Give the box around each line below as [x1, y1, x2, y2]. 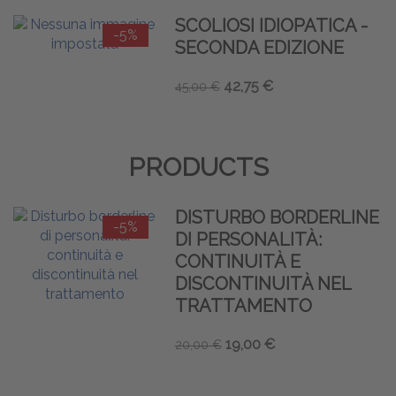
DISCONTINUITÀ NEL [174, 272, 351, 294]
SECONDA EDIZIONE [174, 36, 344, 58]
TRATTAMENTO [174, 294, 312, 316]
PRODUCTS [127, 151, 269, 182]
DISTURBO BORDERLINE [174, 206, 379, 228]
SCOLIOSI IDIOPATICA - [174, 14, 368, 36]
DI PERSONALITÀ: [174, 228, 322, 250]
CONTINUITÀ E [174, 250, 301, 272]
